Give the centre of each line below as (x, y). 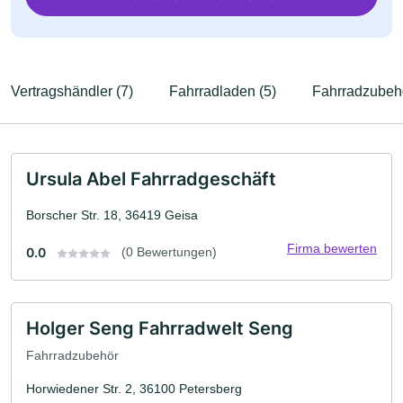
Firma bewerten (332, 248)
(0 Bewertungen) (169, 252)
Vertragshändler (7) (72, 91)
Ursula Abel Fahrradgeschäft (151, 179)
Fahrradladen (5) (223, 91)
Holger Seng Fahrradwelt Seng (160, 328)
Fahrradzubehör (72, 355)
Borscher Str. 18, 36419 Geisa (112, 215)
